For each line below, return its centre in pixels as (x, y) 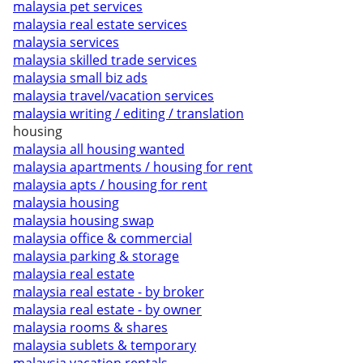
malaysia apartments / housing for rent (133, 167)
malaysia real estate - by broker (109, 292)
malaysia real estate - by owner (107, 310)
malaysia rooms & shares (90, 327)
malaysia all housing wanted (99, 149)
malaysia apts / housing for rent (110, 185)
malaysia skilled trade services (105, 60)
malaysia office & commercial (102, 238)
